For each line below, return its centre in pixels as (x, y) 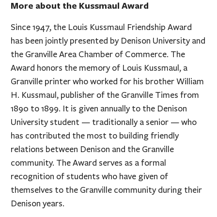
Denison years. (38, 203)
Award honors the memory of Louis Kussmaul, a (99, 68)
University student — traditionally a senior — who (104, 122)
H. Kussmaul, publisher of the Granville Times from (105, 95)
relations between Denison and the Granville (93, 149)
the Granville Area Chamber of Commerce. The (98, 54)
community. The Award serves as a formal (89, 163)
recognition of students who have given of (90, 176)
